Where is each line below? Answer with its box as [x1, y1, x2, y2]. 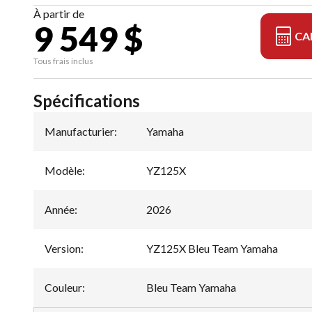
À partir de [33, 7, 84, 21]
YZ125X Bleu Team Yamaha [146, 242, 278, 256]
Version [45, 242, 81, 256]
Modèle [45, 164, 82, 178]
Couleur [45, 281, 82, 295]
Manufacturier [45, 125, 114, 139]
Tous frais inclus [33, 56, 93, 67]
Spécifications [33, 91, 140, 111]
